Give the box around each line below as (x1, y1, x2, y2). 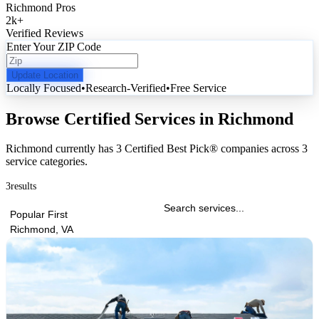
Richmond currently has (6, 142, 116, 155)
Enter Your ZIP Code (6, 40, 101, 53)
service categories (6, 155, 85, 168)
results (11, 181, 36, 192)
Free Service (170, 81, 226, 94)
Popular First (10, 209, 68, 221)
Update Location (11, 69, 78, 80)
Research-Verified (85, 81, 166, 94)
